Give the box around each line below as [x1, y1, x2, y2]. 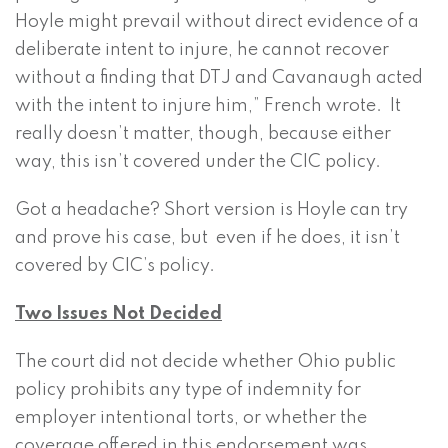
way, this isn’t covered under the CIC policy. [15, 153, 381, 172]
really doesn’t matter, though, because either [15, 125, 391, 144]
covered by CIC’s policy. [15, 257, 215, 276]
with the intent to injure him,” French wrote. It [15, 97, 401, 116]
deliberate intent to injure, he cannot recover [15, 41, 389, 60]
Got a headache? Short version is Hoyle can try [15, 201, 408, 220]
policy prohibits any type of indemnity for [15, 381, 361, 400]
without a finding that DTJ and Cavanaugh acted [15, 69, 423, 88]
